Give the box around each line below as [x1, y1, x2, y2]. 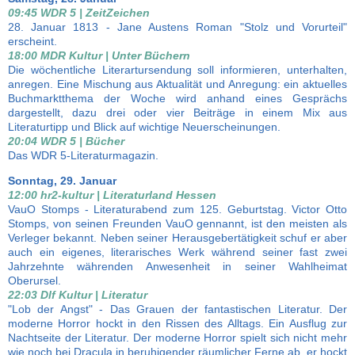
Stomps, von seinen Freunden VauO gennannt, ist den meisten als [8, 217, 347, 230]
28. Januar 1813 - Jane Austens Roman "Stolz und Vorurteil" [8, 21, 347, 33]
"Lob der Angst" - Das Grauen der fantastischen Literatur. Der [8, 303, 347, 315]
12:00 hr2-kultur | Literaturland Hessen [8, 189, 216, 201]
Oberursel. [8, 274, 61, 287]
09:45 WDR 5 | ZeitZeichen [8, 6, 150, 19]
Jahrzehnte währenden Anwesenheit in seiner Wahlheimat [8, 260, 347, 273]
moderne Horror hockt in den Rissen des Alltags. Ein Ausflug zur [8, 317, 347, 330]
